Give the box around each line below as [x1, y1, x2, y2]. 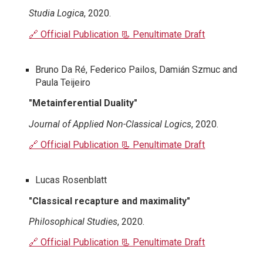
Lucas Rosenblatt [35, 174, 107, 186]
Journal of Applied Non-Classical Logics [29, 118, 192, 130]
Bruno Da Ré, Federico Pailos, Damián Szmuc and [35, 63, 238, 75]
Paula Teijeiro [35, 76, 91, 88]
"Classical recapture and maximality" [29, 195, 191, 207]
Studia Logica [29, 8, 85, 19]
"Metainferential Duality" [29, 97, 138, 109]
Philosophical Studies [29, 215, 118, 227]
